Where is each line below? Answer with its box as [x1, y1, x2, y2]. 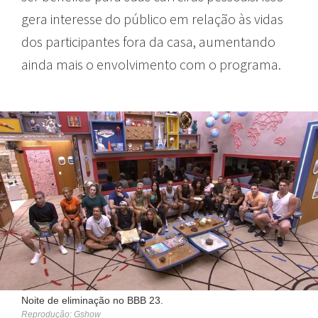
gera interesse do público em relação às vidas [21, 9, 283, 28]
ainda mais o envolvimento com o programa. [21, 55, 281, 73]
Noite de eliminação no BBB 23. [21, 294, 163, 306]
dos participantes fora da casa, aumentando [21, 32, 275, 50]
